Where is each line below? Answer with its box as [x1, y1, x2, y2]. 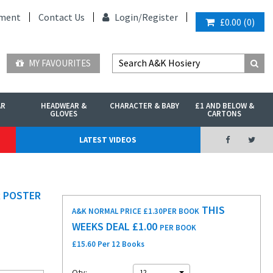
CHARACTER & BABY [109, 101, 179, 111]
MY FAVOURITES [27, 57, 91, 69]
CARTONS [207, 108, 242, 119]
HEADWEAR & [41, 101, 87, 111]
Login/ [113, 11, 142, 23]
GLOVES [50, 108, 78, 119]
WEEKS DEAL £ [72, 219, 138, 233]
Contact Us [38, 11, 85, 23]
